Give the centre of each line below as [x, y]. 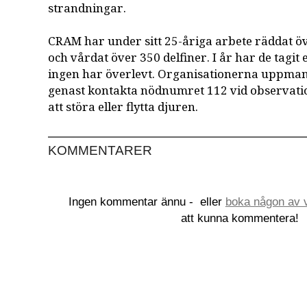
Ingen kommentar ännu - [132, 201]
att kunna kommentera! [240, 218]
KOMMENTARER [100, 150]
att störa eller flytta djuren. [123, 107]
